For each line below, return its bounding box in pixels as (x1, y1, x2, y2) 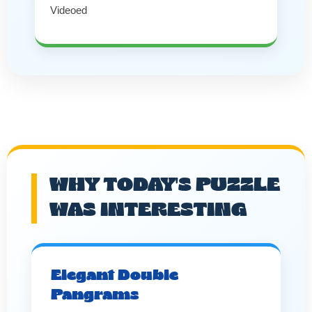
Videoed (50, 3, 87, 16)
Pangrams (51, 286, 139, 304)
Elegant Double (51, 267, 178, 284)
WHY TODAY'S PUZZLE (49, 174, 280, 196)
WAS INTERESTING (49, 199, 247, 221)
